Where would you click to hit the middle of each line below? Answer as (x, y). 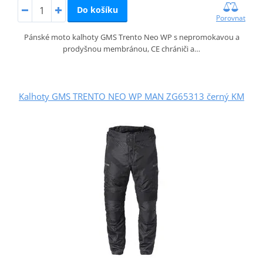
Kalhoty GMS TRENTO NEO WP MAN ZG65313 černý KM (131, 97)
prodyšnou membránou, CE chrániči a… (131, 49)
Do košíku (97, 10)
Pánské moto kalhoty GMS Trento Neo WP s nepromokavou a (131, 37)
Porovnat (231, 18)
